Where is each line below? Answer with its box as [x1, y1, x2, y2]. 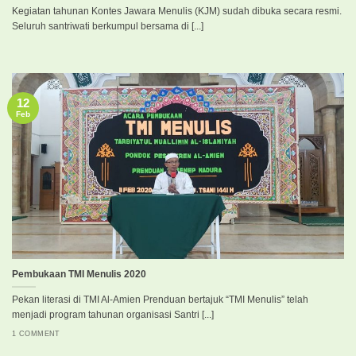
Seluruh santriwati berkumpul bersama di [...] [12, 21, 203, 33]
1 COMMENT [12, 329, 60, 338]
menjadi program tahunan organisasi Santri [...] [12, 309, 214, 321]
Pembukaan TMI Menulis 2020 [12, 268, 146, 280]
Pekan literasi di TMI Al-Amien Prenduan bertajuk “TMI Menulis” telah [12, 294, 308, 306]
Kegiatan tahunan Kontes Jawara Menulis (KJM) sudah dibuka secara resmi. [12, 6, 342, 17]
